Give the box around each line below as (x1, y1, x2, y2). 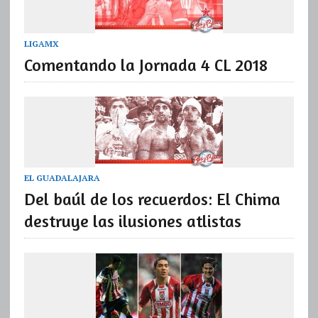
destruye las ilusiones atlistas (23, 211, 241, 232)
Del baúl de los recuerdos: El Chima (23, 189, 280, 210)
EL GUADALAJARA (23, 172, 100, 184)
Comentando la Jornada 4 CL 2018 (23, 54, 268, 75)
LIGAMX (23, 38, 59, 49)
